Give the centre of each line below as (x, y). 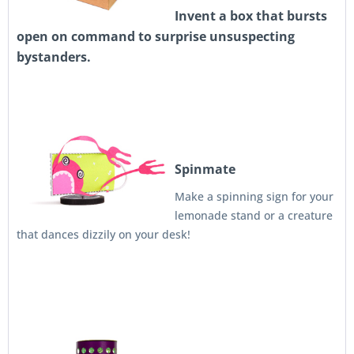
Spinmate (205, 169)
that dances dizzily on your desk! (104, 234)
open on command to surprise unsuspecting (156, 36)
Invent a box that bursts (251, 16)
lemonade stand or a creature (254, 215)
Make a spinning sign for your (254, 196)
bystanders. (54, 57)
